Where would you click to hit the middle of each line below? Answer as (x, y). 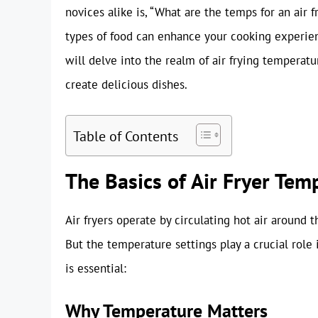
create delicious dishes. (126, 85)
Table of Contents (126, 136)
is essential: (96, 268)
